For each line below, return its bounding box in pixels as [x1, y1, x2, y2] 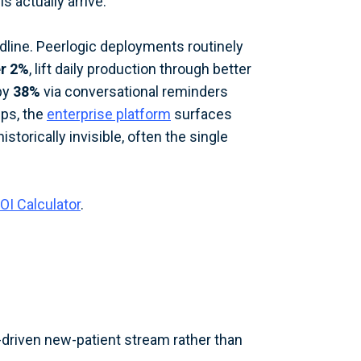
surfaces [171, 106, 232, 122]
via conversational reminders [40, 83, 228, 100]
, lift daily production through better [29, 60, 251, 77]
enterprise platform [47, 106, 171, 122]
